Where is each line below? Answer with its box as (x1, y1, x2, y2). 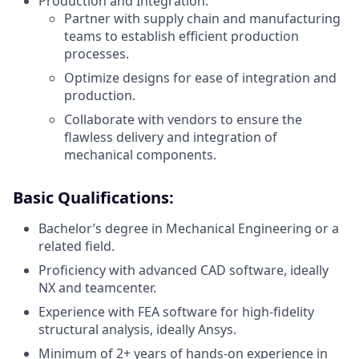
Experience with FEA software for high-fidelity (38, 303, 314, 321)
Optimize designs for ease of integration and (64, 69, 337, 87)
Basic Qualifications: (13, 187, 174, 208)
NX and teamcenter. (38, 279, 156, 296)
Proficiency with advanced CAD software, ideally (38, 261, 329, 279)
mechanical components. (64, 146, 216, 163)
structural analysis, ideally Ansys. (38, 321, 236, 338)
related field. (38, 237, 115, 255)
